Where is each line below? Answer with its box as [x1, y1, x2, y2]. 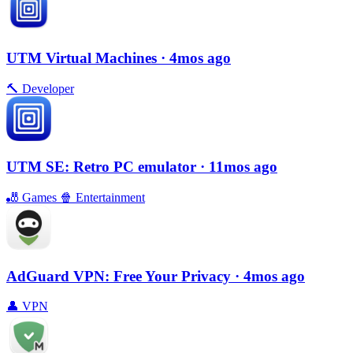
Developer [19, 81, 74, 95]
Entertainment [72, 191, 145, 204]
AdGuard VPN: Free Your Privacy [6, 267, 235, 284]
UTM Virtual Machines [6, 49, 161, 66]
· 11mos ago [200, 158, 277, 176]
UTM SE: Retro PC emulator [6, 158, 200, 176]
